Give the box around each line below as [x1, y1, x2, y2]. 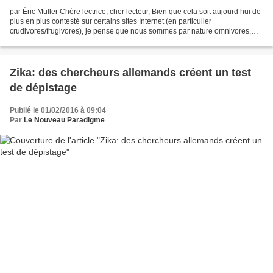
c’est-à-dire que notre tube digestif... [10, 36, 128, 45]
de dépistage [10, 81, 77, 94]
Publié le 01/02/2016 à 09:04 [10, 105, 106, 115]
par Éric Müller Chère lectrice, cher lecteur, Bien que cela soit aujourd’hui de [10, 7, 261, 16]
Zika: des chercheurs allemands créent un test [10, 66, 251, 79]
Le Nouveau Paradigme [24, 115, 105, 124]
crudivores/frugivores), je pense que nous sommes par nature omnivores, [10, 26, 251, 35]
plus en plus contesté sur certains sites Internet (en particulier [10, 16, 211, 26]
